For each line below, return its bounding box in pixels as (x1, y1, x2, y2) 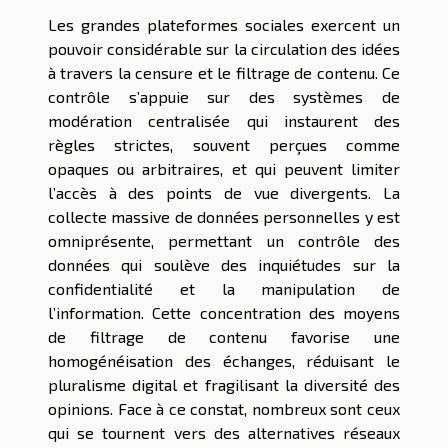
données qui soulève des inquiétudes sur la (48, 255, 400, 274)
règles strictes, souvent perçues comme (48, 135, 400, 154)
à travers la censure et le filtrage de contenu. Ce (48, 63, 400, 82)
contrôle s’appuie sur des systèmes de (48, 87, 400, 106)
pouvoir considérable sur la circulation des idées (48, 39, 400, 58)
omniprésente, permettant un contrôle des (48, 231, 400, 250)
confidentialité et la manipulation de (48, 279, 400, 298)
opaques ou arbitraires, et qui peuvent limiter (48, 159, 400, 178)
